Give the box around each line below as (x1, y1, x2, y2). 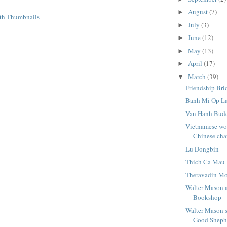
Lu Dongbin (185, 144, 219, 154)
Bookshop (193, 193, 222, 202)
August (187, 7, 209, 17)
